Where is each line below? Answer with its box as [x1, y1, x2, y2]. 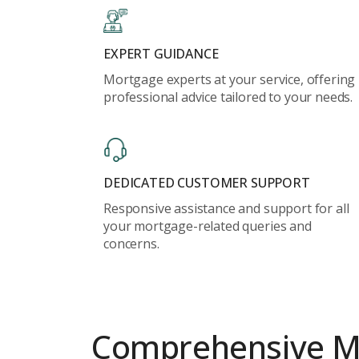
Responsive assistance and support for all [103, 200, 349, 217]
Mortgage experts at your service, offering [103, 71, 356, 88]
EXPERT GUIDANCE [103, 45, 219, 63]
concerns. [103, 235, 159, 252]
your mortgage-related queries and [103, 217, 312, 235]
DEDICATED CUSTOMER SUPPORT [103, 174, 310, 192]
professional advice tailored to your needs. [103, 88, 353, 106]
